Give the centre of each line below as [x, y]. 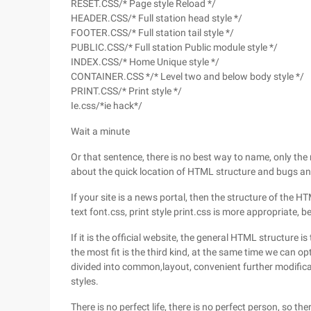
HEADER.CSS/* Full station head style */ [157, 18]
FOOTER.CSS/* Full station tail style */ [152, 33]
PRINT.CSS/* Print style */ [126, 91]
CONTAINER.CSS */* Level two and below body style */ [187, 76]
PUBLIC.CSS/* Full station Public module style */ [174, 47]
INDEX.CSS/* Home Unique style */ [145, 62]
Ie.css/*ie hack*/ [107, 106]
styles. [85, 281]
